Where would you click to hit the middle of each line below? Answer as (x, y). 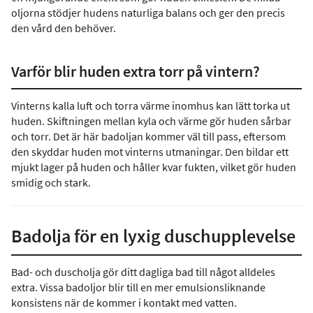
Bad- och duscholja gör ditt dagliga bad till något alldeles (143, 272)
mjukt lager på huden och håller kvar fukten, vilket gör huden (154, 167)
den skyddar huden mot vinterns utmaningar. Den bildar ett (150, 152)
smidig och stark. (51, 182)
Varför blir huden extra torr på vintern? (136, 71)
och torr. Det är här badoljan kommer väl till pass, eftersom (148, 136)
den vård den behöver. (64, 28)
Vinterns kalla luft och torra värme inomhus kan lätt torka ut (151, 105)
